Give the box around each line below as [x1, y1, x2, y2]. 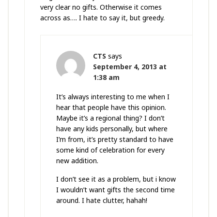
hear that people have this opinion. [56, 103, 166, 112]
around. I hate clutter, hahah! [56, 196, 147, 205]
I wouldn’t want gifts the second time [56, 185, 175, 195]
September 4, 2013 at [93, 62, 167, 72]
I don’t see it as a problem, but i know [56, 174, 176, 184]
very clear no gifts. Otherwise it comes [40, 2, 162, 12]
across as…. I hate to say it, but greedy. [40, 13, 165, 23]
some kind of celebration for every [56, 145, 165, 155]
